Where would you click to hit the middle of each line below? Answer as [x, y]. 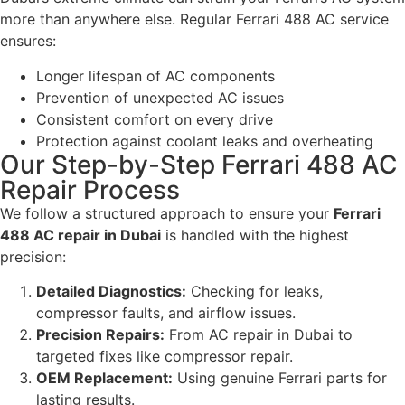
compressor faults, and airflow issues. [166, 313]
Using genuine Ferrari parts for [280, 378]
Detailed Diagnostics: [111, 292]
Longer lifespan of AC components [155, 75]
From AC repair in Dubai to [259, 335]
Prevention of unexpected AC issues [160, 97]
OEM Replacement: [104, 378]
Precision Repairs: [100, 335]
